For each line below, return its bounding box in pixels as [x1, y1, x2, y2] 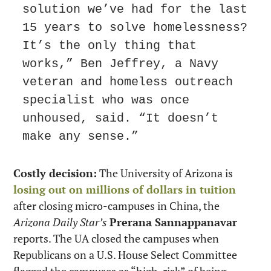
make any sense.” [22, 129, 139, 143]
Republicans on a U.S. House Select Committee [13, 247, 237, 262]
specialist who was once [22, 93, 189, 107]
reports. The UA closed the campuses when [13, 230, 219, 246]
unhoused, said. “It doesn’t [22, 111, 218, 125]
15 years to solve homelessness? [22, 20, 247, 34]
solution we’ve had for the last [22, 2, 247, 16]
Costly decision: [13, 165, 97, 180]
